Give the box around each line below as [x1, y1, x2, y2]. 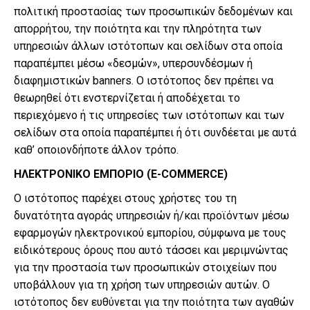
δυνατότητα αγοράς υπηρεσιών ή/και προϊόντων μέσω [14, 209, 289, 222]
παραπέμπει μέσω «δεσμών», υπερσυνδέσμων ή [14, 57, 253, 70]
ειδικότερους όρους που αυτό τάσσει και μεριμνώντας [14, 244, 289, 257]
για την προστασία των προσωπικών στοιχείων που [14, 261, 277, 274]
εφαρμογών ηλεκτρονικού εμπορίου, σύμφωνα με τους [14, 226, 286, 239]
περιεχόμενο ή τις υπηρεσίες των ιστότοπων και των [14, 109, 284, 122]
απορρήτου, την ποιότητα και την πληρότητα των [14, 22, 262, 35]
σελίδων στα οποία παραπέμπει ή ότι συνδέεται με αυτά [14, 126, 296, 139]
